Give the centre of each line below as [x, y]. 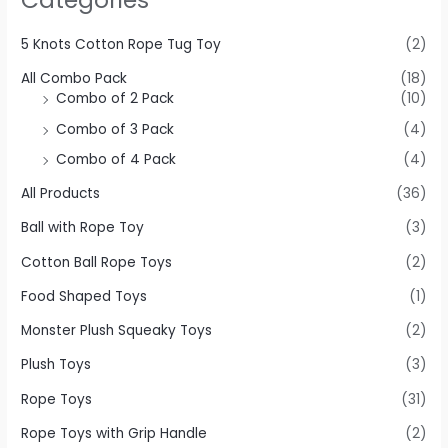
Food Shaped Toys [84, 296]
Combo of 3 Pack [115, 129]
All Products [61, 194]
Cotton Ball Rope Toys [97, 262]
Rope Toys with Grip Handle [114, 433]
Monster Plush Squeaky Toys [117, 331]
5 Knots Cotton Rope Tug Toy [121, 45]
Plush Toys [56, 365]
